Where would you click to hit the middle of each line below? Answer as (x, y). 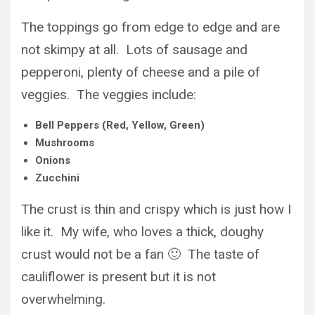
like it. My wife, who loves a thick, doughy (142, 232)
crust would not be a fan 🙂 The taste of (140, 255)
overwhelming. (63, 300)
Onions (53, 161)
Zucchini (57, 178)
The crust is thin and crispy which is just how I (156, 210)
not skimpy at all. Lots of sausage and (134, 50)
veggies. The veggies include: (109, 95)
